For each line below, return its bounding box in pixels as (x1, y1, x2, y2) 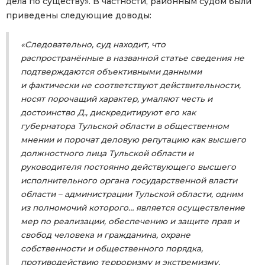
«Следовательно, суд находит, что (21, 40, 166, 50)
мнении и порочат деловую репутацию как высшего (21, 135, 246, 145)
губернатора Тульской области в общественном (21, 121, 229, 131)
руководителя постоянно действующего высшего (21, 162, 236, 172)
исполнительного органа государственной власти (21, 176, 237, 186)
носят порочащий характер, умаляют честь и (21, 94, 212, 104)
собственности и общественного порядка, (21, 244, 203, 254)
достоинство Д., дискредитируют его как (21, 108, 196, 118)
